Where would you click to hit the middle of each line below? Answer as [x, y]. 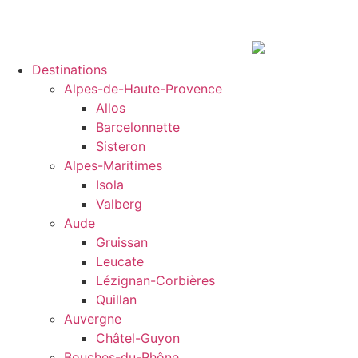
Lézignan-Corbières [155, 281]
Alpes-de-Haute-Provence [143, 89]
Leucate [120, 262]
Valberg [119, 204]
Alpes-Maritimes [113, 166]
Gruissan [122, 243]
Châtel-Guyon [138, 338]
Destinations [70, 70]
